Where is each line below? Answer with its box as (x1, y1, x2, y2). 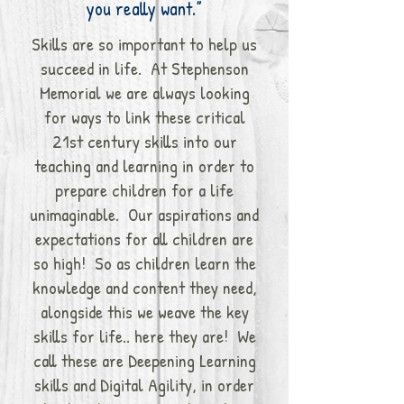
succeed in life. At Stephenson (40, 56, 249, 80)
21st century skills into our (51, 129, 237, 153)
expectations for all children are (35, 226, 253, 251)
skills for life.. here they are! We (32, 324, 256, 348)
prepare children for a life (55, 178, 234, 202)
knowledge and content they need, (32, 275, 257, 299)
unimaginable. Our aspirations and (30, 202, 259, 226)
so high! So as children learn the (32, 251, 256, 275)
